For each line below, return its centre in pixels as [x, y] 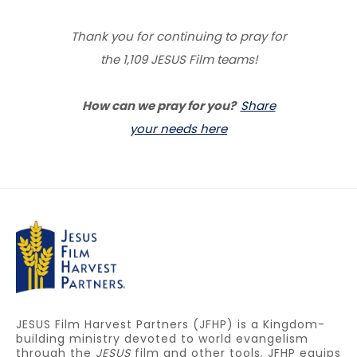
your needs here [178, 128]
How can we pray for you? [161, 105]
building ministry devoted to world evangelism [162, 338]
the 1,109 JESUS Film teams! [178, 59]
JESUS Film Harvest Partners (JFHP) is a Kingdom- [171, 324]
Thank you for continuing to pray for [178, 36]
